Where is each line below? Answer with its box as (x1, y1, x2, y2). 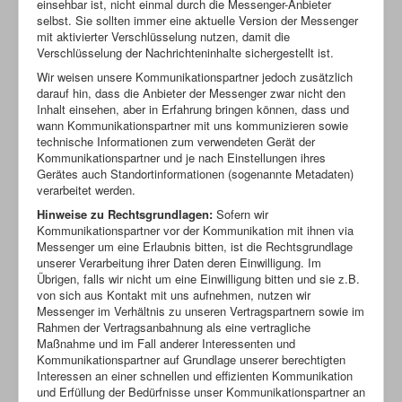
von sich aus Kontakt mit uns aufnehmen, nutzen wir (37, 285, 310, 303)
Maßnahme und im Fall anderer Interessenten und (37, 334, 295, 352)
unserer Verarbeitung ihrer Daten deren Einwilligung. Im (37, 253, 321, 271)
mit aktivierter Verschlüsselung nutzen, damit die (37, 27, 290, 45)
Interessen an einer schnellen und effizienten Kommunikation (37, 366, 353, 384)
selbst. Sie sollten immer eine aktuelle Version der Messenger (37, 11, 358, 29)
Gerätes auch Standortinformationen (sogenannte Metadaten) (37, 164, 354, 182)
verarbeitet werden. (37, 180, 135, 198)
